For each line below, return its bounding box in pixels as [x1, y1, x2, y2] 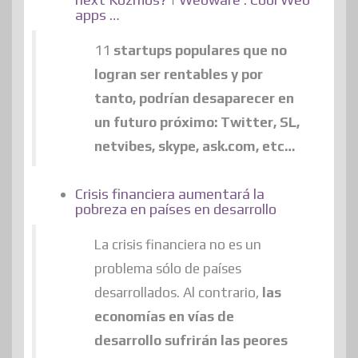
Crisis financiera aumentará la [75, 185, 265, 202]
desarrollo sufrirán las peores [93, 332, 288, 348]
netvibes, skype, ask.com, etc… [93, 137, 295, 154]
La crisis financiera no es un [93, 236, 261, 253]
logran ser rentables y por [93, 66, 263, 82]
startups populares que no [113, 42, 287, 58]
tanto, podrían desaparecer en [93, 89, 294, 106]
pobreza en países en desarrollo [75, 200, 276, 217]
